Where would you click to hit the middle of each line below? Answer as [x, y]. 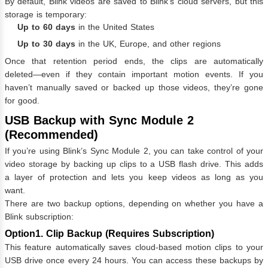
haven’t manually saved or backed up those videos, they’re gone [134, 88]
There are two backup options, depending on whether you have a [134, 203]
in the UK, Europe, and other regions [148, 44]
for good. [22, 101]
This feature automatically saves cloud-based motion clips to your [134, 247]
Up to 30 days [46, 44]
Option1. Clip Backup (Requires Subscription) [109, 233]
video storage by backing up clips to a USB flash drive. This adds [134, 164]
